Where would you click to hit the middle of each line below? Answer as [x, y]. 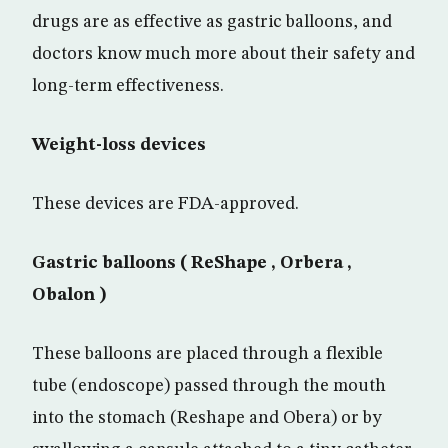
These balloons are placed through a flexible [207, 354]
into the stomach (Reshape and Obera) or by [207, 418]
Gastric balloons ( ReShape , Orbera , [192, 263]
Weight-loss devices [119, 145]
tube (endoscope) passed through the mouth [209, 386]
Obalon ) [69, 295]
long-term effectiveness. [128, 86]
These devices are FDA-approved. [165, 204]
